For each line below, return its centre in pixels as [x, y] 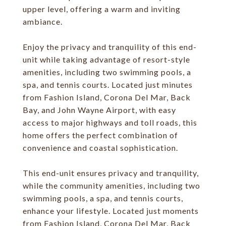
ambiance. [43, 21]
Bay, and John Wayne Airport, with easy [99, 110]
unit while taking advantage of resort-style [106, 59]
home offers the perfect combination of [100, 135]
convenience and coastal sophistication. [100, 148]
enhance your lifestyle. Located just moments [111, 211]
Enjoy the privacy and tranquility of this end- [110, 47]
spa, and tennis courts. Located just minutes [108, 84]
